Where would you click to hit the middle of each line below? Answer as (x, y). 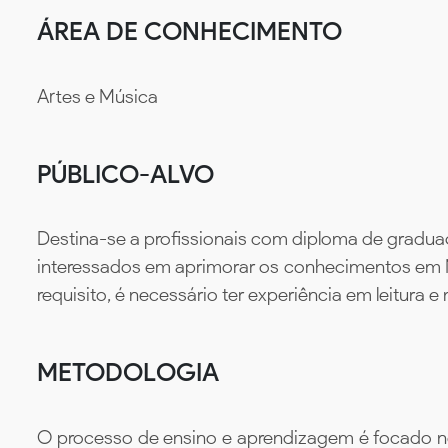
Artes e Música (97, 96)
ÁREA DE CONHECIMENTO (189, 30)
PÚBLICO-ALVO (125, 173)
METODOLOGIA (128, 372)
